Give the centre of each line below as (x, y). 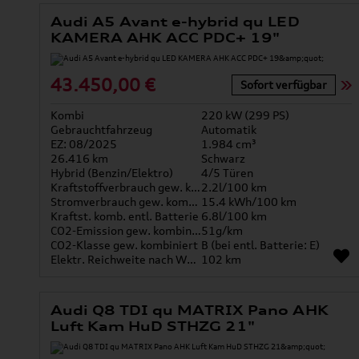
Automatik (228, 130)
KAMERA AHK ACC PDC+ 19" (165, 38)
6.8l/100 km (234, 216)
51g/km (222, 231)
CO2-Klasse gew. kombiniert (124, 245)
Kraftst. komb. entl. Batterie (124, 216)
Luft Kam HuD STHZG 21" (153, 327)
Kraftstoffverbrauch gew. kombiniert (195, 188)
